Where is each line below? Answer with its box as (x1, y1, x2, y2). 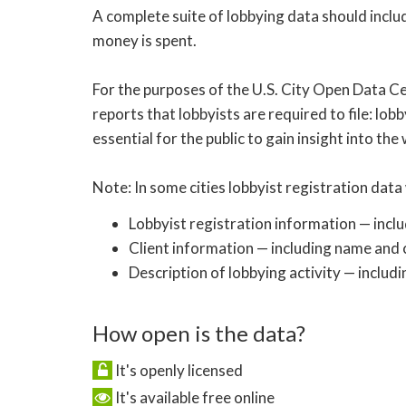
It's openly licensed (112, 360, 243, 380)
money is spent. (92, 30, 197, 50)
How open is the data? (92, 319, 305, 346)
